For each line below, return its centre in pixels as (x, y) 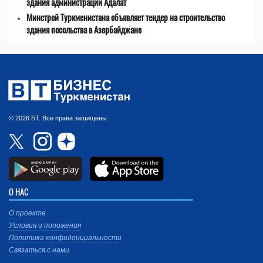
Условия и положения (45, 226)
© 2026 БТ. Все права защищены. (59, 118)
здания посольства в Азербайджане (84, 30)
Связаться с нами (39, 250)
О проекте (27, 213)
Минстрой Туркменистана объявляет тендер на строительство (126, 17)
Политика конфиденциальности (65, 238)
